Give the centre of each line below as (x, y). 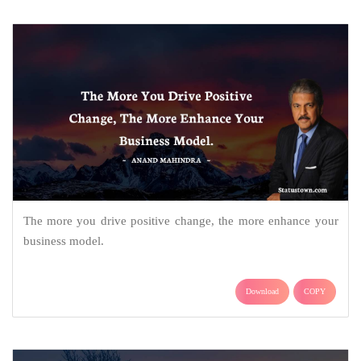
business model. (63, 241)
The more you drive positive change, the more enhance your (180, 221)
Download (262, 292)
